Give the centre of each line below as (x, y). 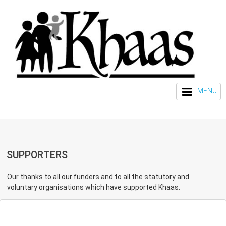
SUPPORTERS (37, 155)
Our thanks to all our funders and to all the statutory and (98, 177)
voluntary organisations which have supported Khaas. (94, 187)
